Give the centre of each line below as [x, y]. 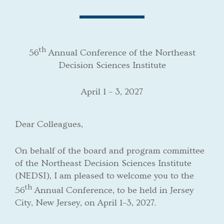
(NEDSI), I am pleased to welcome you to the [104, 175]
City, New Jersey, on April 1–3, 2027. [85, 202]
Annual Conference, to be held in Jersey [113, 190]
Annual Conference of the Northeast [120, 52]
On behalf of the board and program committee [110, 150]
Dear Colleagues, [49, 124]
